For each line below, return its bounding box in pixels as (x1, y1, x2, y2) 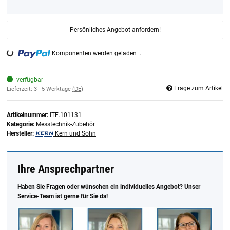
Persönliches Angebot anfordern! (69, 26, 161, 33)
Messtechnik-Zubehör (36, 121, 95, 128)
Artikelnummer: (7, 111, 50, 119)
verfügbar (16, 75, 43, 83)
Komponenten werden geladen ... (52, 50, 143, 57)
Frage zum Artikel (174, 84, 223, 92)
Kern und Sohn (55, 130, 96, 138)
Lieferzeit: (7, 85, 34, 92)
